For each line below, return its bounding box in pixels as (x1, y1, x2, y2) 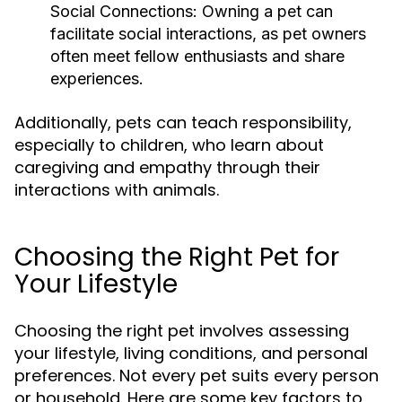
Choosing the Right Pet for (14, 240, 339, 275)
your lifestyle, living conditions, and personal (14, 342, 368, 364)
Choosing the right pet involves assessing (14, 319, 349, 342)
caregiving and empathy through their (14, 156, 320, 179)
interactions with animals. (14, 179, 219, 201)
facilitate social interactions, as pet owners (50, 24, 366, 43)
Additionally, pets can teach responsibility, (14, 111, 352, 134)
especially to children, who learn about (14, 134, 324, 156)
